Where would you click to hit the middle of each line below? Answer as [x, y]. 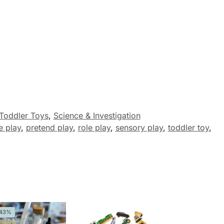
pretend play [49, 127]
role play [94, 127]
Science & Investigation [97, 115]
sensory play [139, 127]
